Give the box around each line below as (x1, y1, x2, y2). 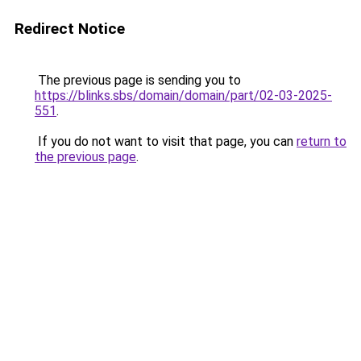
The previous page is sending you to (35, 73, 241, 88)
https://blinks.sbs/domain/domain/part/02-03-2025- (35, 88, 332, 103)
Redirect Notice (15, 19, 125, 38)
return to (297, 134, 346, 149)
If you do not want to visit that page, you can (35, 134, 297, 149)
